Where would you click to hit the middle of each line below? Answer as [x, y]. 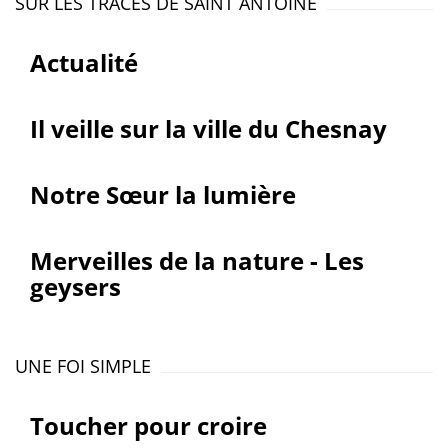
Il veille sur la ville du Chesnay [208, 128]
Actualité [84, 62]
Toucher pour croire [148, 425]
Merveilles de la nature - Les [197, 260]
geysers [75, 286]
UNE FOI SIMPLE [83, 366]
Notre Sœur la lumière [163, 194]
